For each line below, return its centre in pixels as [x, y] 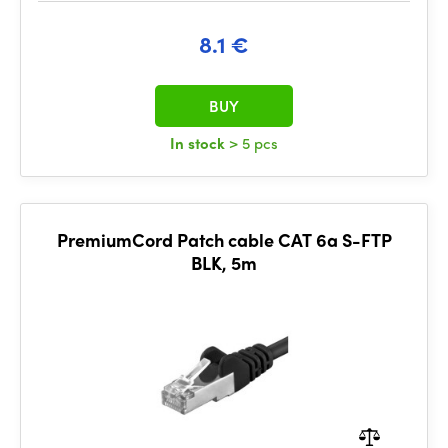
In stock [199, 143]
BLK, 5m [224, 262]
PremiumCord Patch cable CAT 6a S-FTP [224, 239]
